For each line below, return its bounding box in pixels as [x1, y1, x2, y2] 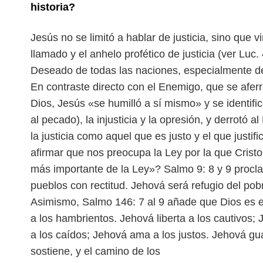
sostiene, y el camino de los [31, 245, 160, 257]
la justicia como [31, 130, 106, 142]
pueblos [31, 180, 70, 191]
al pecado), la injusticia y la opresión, [31, 114, 206, 126]
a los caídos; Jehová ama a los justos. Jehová [31, 229, 249, 241]
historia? [31, 1, 75, 13]
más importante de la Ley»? [31, 163, 164, 175]
